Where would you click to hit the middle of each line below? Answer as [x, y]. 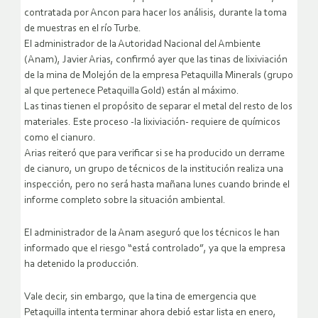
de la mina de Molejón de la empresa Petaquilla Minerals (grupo [159, 76]
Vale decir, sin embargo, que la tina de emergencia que [140, 297]
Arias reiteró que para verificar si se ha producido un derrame [154, 154]
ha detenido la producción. [82, 265]
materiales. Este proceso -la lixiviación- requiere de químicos [152, 123]
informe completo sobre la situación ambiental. [125, 201]
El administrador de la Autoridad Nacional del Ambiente [142, 45]
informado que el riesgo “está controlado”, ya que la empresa [155, 249]
